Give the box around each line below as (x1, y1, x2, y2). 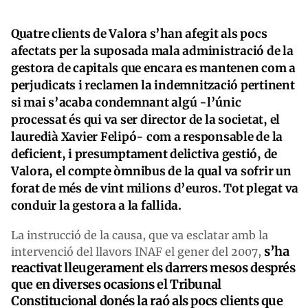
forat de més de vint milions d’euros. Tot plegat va (11, 180, 298, 196)
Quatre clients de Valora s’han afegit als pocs (11, 25, 267, 41)
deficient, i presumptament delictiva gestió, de (11, 146, 278, 162)
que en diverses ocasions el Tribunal (11, 276, 222, 292)
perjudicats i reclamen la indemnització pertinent (11, 77, 295, 93)
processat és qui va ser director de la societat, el (11, 111, 280, 127)
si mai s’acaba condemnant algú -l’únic (11, 94, 241, 110)
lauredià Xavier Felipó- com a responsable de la (11, 129, 283, 144)
